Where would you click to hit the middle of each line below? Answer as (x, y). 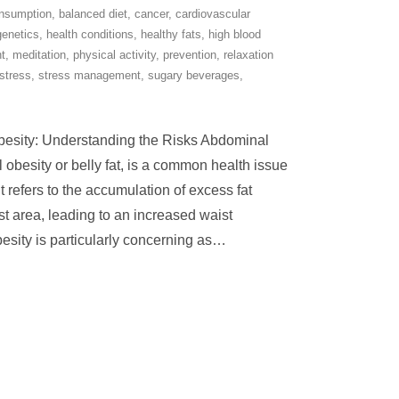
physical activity (114, 55)
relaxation (248, 55)
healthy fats (171, 34)
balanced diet (93, 14)
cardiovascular (213, 14)
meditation (39, 55)
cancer (151, 14)
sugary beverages (194, 75)
